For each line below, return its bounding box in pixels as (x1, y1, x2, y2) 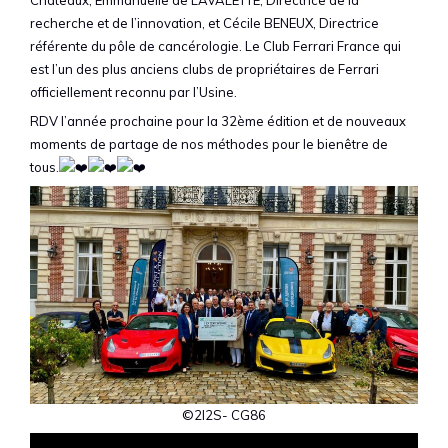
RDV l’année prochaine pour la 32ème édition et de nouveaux (30, 113, 406, 129)
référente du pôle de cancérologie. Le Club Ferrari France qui (30, 37, 401, 54)
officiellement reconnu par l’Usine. (30, 83, 237, 100)
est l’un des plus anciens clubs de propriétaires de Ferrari (30, 60, 379, 77)
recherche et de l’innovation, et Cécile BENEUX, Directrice (30, 14, 379, 31)
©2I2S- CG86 (182, 406, 266, 423)
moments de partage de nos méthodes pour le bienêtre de (30, 136, 388, 152)
